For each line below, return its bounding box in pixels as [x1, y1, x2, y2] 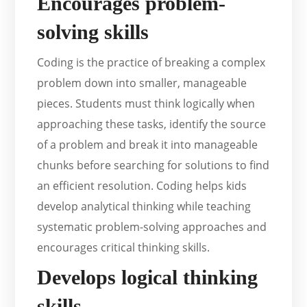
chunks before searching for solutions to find [37, 158, 270, 173]
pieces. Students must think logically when [37, 96, 256, 112]
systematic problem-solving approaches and [37, 219, 267, 235]
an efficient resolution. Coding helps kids [37, 178, 247, 194]
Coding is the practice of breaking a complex [37, 55, 266, 71]
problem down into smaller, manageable [37, 75, 247, 91]
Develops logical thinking [37, 266, 258, 289]
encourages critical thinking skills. [37, 240, 210, 256]
